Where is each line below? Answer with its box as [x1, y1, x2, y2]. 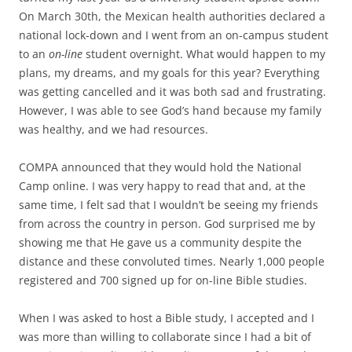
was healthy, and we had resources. [19, 121, 208, 137]
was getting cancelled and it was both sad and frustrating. [19, 83, 326, 99]
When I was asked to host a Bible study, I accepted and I [19, 310, 314, 325]
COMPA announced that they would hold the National [19, 159, 302, 174]
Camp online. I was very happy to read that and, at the [19, 178, 306, 193]
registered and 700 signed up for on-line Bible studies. [19, 272, 307, 288]
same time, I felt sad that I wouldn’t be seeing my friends [19, 196, 318, 212]
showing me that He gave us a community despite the [19, 234, 302, 250]
